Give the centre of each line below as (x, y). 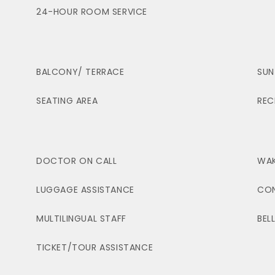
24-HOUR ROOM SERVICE (92, 12)
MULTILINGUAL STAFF (81, 219)
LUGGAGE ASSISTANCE (85, 190)
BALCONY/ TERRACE (80, 72)
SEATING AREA (67, 101)
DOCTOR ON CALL (77, 161)
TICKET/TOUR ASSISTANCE (95, 247)
